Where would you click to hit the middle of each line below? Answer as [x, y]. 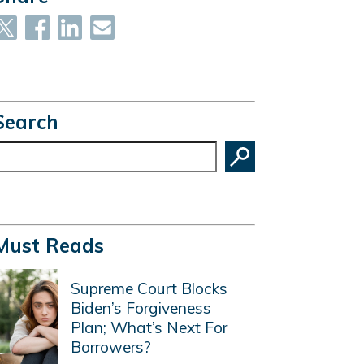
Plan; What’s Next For [149, 327]
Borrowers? [110, 347]
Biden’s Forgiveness [141, 308]
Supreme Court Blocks [149, 288]
